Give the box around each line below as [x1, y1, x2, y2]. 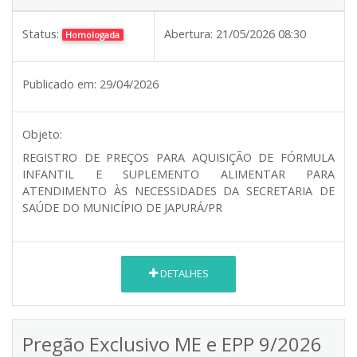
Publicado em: [22, 76, 96, 92]
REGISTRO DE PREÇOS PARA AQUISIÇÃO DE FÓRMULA [22, 149, 335, 165]
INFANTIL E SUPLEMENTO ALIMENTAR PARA [22, 166, 335, 182]
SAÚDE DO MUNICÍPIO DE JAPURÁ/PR [22, 199, 222, 215]
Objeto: [22, 126, 62, 142]
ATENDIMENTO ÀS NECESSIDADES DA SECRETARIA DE [22, 182, 335, 198]
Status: [22, 25, 59, 41]
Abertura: [164, 25, 213, 41]
